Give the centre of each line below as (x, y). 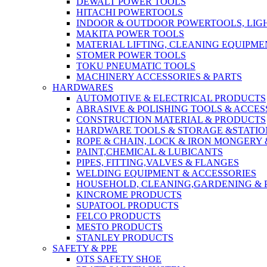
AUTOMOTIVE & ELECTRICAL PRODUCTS (171, 98)
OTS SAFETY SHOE (119, 259)
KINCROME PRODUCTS (129, 195)
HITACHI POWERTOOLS (130, 12)
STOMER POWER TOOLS (131, 55)
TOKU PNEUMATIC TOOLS (136, 66)
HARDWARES (83, 87)
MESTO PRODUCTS (119, 227)
